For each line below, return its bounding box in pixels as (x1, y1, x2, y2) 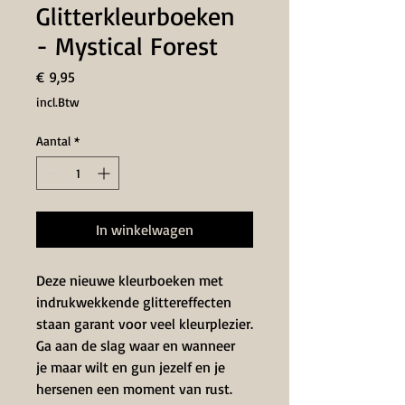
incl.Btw (36, 94, 80, 109)
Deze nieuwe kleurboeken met (36, 271, 223, 289)
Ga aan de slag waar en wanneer (36, 336, 235, 354)
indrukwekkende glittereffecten (36, 293, 231, 311)
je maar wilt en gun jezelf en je (36, 358, 225, 376)
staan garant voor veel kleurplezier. (36, 315, 253, 333)
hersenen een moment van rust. (36, 380, 232, 398)
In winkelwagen (96, 221, 193, 239)
